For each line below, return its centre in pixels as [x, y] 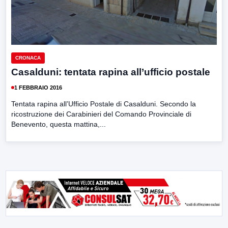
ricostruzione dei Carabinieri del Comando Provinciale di [101, 114]
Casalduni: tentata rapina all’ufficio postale [111, 72]
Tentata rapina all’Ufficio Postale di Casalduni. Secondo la [104, 104]
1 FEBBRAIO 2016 [38, 87]
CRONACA [28, 58]
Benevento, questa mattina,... [59, 124]
